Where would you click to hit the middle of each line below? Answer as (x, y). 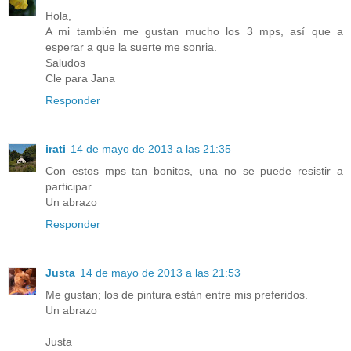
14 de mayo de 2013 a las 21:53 (160, 273)
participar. (70, 187)
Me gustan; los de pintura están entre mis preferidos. (177, 295)
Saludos (65, 63)
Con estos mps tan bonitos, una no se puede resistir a (194, 171)
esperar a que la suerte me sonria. (131, 47)
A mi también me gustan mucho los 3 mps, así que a (194, 32)
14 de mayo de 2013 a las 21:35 (151, 149)
